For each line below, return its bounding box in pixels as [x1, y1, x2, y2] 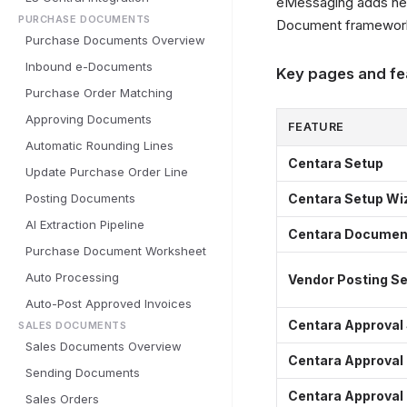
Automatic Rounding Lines [25, 138, 174, 153]
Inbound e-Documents [25, 59, 153, 74]
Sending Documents [25, 365, 140, 380]
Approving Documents [25, 112, 152, 126]
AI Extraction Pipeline [25, 217, 144, 232]
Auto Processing [25, 270, 119, 284]
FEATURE [288, 120, 344, 134]
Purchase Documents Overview [25, 33, 205, 47]
